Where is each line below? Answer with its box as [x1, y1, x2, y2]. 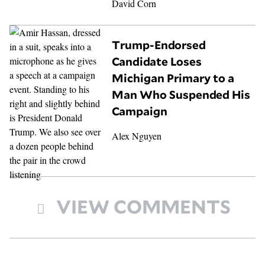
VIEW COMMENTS [56, 195, 231, 218]
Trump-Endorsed [112, 38, 206, 51]
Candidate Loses [112, 54, 202, 68]
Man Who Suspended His [112, 88, 251, 101]
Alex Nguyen [112, 129, 162, 142]
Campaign [112, 104, 168, 118]
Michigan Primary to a [112, 71, 235, 85]
